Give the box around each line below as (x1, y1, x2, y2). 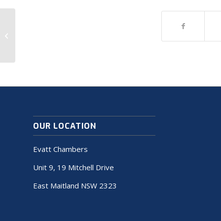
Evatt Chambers (33, 144, 88, 154)
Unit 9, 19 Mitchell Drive (33, 162, 114, 173)
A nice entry (17, 30, 52, 39)
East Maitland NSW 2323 (33, 180, 117, 190)
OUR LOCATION (33, 120, 96, 132)
